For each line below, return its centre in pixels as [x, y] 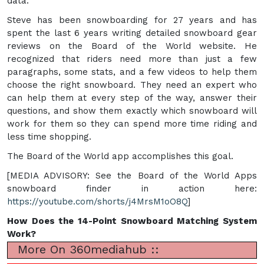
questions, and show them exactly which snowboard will [132, 110]
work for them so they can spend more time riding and [132, 123]
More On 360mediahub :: [86, 249]
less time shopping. [49, 136]
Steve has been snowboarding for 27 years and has [132, 20]
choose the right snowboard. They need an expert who [132, 85]
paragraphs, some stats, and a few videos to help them [132, 72]
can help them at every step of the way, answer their [132, 98]
